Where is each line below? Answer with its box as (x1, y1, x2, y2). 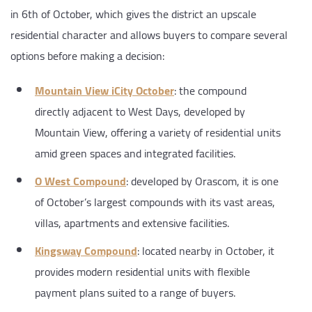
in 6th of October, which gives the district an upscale (10, 3, 256, 25)
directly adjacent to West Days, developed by (35, 101, 245, 123)
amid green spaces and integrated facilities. (35, 143, 235, 164)
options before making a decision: (10, 45, 164, 67)
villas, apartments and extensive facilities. (35, 212, 229, 234)
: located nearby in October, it (137, 240, 274, 262)
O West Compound (35, 171, 126, 192)
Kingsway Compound (35, 240, 137, 262)
